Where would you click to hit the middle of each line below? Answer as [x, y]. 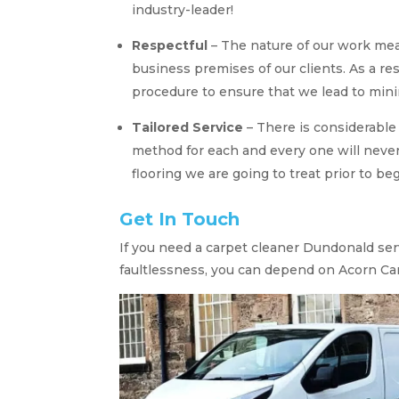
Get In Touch [180, 219]
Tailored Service [188, 127]
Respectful [170, 45]
